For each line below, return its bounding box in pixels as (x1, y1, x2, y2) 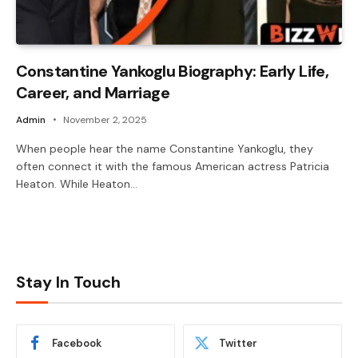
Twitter (219, 336, 257, 351)
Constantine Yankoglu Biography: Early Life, (16, 60, 329, 82)
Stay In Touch (16, 271, 121, 292)
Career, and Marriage (16, 82, 169, 103)
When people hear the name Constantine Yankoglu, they (16, 141, 313, 156)
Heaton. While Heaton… (16, 176, 137, 191)
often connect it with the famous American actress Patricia (16, 158, 329, 173)
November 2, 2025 (63, 113, 147, 126)
